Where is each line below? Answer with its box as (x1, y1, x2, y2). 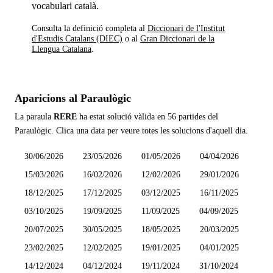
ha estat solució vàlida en (77, 112, 165, 122)
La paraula (15, 112, 54, 122)
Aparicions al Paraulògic (15, 92, 131, 105)
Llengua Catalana (32, 43, 91, 54)
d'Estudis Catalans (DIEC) (32, 33, 122, 43)
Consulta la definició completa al (32, 23, 145, 33)
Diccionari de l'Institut (147, 23, 225, 33)
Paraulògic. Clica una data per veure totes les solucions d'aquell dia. (15, 126, 248, 136)
